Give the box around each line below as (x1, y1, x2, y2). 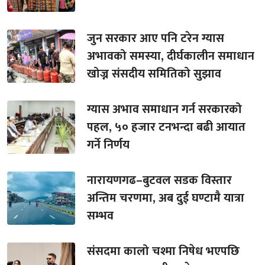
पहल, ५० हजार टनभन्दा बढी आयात (87, 117, 246, 137)
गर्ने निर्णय (87, 134, 130, 155)
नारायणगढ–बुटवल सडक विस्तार (87, 170, 232, 190)
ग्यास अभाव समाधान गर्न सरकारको (87, 99, 243, 119)
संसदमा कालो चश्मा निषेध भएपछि (87, 241, 240, 261)
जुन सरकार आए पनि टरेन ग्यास (87, 28, 225, 49)
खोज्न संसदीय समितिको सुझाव (87, 63, 222, 84)
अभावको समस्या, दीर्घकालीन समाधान (87, 46, 255, 66)
